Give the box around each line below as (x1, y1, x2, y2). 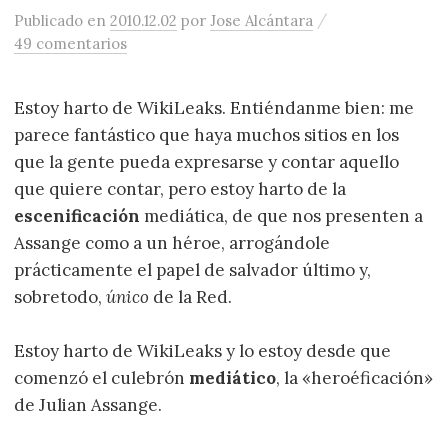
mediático (189, 367, 277, 390)
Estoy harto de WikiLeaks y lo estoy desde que (14, 340, 392, 363)
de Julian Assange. (14, 394, 163, 417)
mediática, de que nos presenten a (140, 205, 424, 228)
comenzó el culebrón (14, 367, 190, 390)
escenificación (14, 205, 141, 228)
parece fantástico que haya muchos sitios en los (14, 124, 400, 147)
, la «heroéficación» (276, 367, 434, 390)
